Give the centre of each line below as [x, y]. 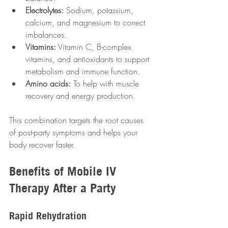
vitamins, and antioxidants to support [89, 59]
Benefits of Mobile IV [64, 171]
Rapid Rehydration [48, 216]
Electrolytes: [45, 10]
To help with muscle [106, 83]
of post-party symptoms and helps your [75, 132]
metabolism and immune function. [83, 71]
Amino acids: [48, 83]
